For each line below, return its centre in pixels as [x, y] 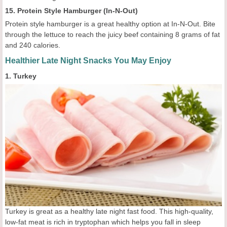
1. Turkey [21, 76]
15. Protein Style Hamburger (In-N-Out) [71, 10]
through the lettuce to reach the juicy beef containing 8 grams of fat [112, 34]
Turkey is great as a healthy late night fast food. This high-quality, [109, 211]
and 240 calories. [33, 45]
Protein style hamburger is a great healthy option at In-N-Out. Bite [110, 24]
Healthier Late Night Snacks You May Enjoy [88, 60]
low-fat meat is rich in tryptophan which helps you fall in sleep [103, 222]
